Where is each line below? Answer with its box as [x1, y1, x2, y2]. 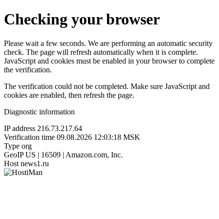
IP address [4, 124, 35, 132]
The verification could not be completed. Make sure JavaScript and [4, 82, 210, 90]
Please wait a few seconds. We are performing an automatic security [4, 39, 213, 47]
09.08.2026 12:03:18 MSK [57, 132, 140, 141]
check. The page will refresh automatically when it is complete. [4, 47, 198, 56]
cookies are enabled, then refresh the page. [4, 90, 134, 99]
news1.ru [21, 159, 49, 168]
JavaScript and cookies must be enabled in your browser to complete [4, 56, 215, 65]
